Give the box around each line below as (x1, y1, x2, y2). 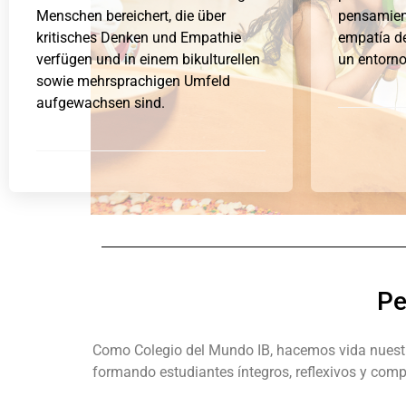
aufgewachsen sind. (36, 94, 165, 112)
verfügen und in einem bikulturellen (36, 51, 260, 69)
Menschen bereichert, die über (36, 7, 226, 25)
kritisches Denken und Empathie (36, 29, 241, 47)
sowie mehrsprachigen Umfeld (36, 72, 230, 91)
